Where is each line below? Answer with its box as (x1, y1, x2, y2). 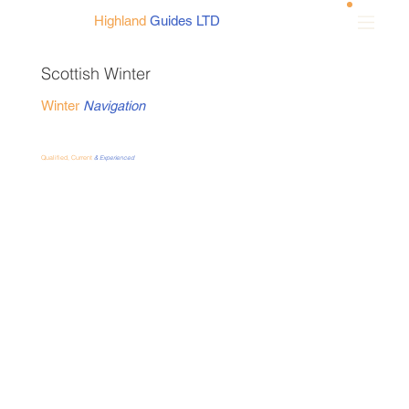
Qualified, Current (40, 152, 94, 162)
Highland (94, 13, 147, 29)
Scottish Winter (40, 62, 155, 84)
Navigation (82, 97, 145, 113)
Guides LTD (150, 13, 225, 29)
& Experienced (93, 152, 136, 162)
